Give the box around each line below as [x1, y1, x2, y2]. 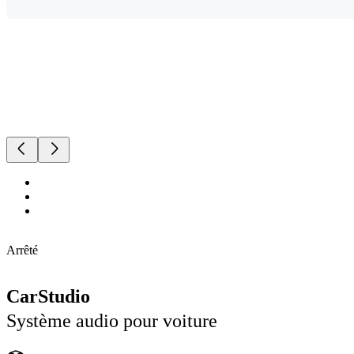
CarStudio [6, 286, 90, 307]
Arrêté [6, 243, 38, 258]
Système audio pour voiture [6, 311, 217, 332]
